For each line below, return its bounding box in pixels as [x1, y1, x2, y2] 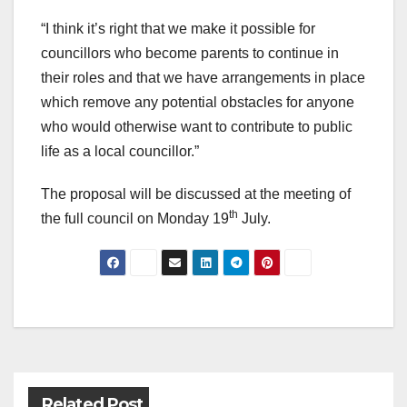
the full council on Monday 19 [41, 211, 229, 227]
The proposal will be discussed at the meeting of [41, 186, 351, 203]
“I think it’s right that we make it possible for [41, 21, 315, 37]
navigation [40, 337, 187, 373]
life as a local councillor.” [41, 144, 199, 160]
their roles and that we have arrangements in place [41, 70, 365, 86]
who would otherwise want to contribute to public [41, 119, 352, 135]
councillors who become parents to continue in [41, 45, 339, 62]
